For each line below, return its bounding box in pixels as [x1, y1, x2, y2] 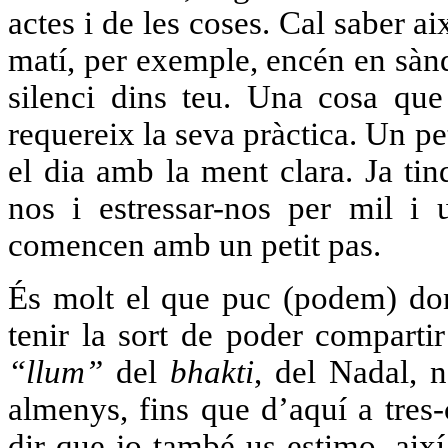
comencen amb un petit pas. [8, 226, 381, 263]
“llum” [8, 353, 103, 390]
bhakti [170, 353, 255, 390]
